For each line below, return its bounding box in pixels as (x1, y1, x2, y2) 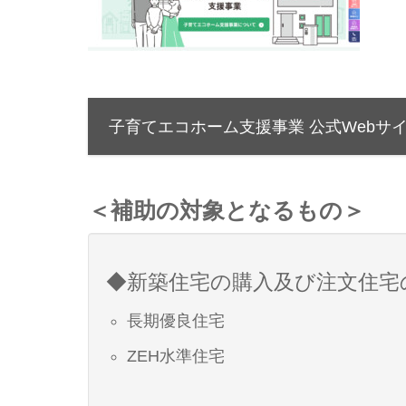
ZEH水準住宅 (127, 346, 226, 365)
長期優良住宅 (127, 311, 226, 330)
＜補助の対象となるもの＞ (88, 197, 365, 223)
